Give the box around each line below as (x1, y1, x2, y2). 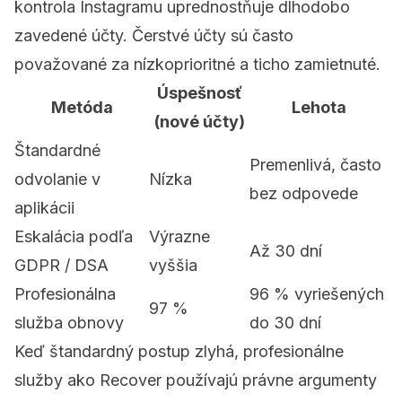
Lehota (291, 98, 346, 118)
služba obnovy (14, 313, 124, 333)
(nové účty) (153, 112, 245, 132)
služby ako (14, 371, 100, 390)
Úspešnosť (156, 83, 242, 103)
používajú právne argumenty (162, 371, 377, 390)
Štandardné (14, 141, 100, 161)
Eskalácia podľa (14, 227, 133, 247)
